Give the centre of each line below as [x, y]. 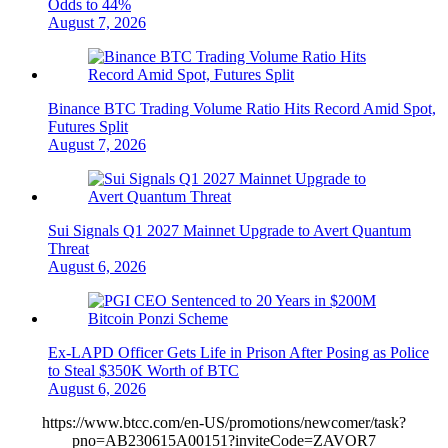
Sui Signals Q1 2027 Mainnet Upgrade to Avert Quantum [229, 230]
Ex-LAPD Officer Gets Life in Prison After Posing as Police [238, 352]
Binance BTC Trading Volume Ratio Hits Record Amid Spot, [242, 108]
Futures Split [88, 126]
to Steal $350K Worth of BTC [143, 370]
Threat [68, 248]
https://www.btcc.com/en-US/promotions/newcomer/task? [224, 422]
